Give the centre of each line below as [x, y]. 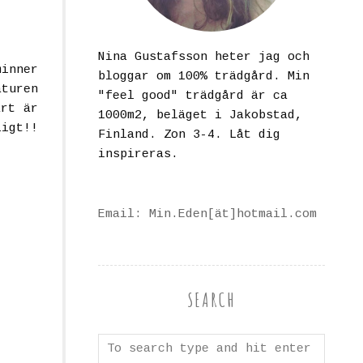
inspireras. [138, 155]
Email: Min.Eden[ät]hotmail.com [207, 215]
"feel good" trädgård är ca [193, 96]
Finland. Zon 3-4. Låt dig [189, 135]
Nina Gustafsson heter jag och [204, 58]
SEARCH [211, 300]
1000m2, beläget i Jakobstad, [200, 116]
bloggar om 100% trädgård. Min [204, 77]
